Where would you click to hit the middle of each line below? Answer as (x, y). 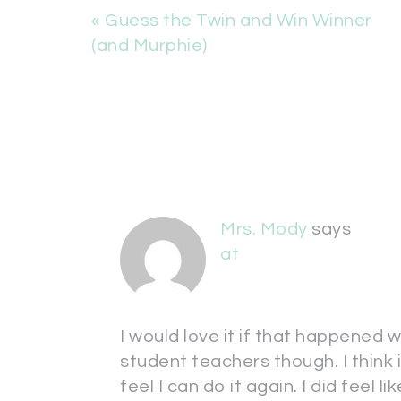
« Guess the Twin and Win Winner (232, 21)
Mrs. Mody (264, 229)
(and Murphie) (149, 46)
